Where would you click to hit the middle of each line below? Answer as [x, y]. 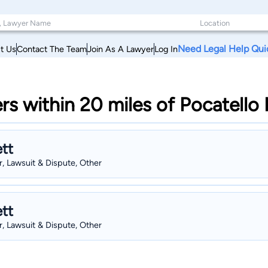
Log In [166, 49]
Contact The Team [52, 49]
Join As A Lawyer [121, 49]
